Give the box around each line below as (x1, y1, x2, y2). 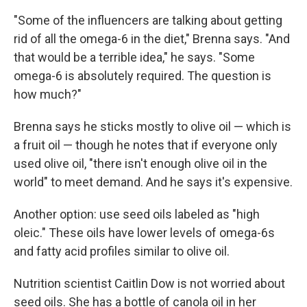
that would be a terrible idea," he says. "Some (14, 50, 255, 64)
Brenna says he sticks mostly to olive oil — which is (14, 119, 291, 134)
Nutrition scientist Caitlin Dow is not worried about (14, 276, 285, 291)
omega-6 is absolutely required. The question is (14, 69, 271, 83)
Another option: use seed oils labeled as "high (14, 207, 260, 221)
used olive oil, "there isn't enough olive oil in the (14, 156, 267, 171)
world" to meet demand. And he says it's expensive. (14, 175, 293, 189)
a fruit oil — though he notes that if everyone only (14, 138, 278, 152)
